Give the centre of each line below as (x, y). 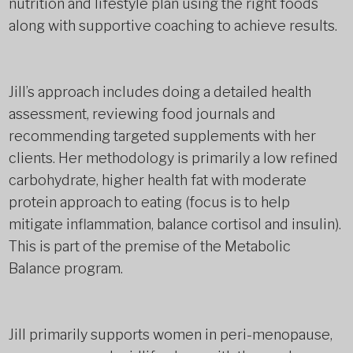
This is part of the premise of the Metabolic (149, 246)
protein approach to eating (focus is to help (149, 202)
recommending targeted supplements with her (162, 136)
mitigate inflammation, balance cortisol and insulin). (175, 224)
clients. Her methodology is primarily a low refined (173, 158)
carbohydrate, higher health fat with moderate (157, 180)
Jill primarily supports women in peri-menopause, (170, 334)
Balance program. (65, 268)
